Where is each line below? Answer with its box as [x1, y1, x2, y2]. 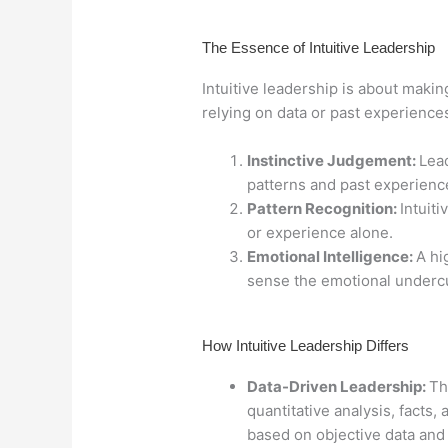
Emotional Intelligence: [247, 247, 416, 266]
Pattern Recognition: [247, 199, 400, 218]
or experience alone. [247, 223, 393, 242]
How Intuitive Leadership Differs [202, 336, 409, 354]
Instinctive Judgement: [247, 151, 419, 170]
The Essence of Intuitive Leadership [202, 39, 435, 56]
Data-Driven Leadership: [247, 376, 429, 396]
